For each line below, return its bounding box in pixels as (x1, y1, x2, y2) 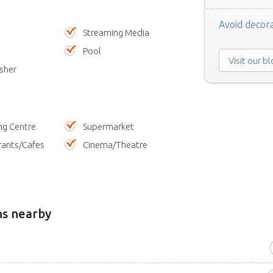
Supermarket (83, 121, 135, 132)
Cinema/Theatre (83, 140, 148, 151)
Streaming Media (83, 27, 150, 38)
